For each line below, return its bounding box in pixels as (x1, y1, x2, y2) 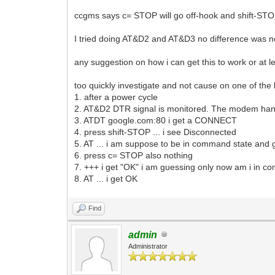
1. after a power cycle (74, 91, 158, 102)
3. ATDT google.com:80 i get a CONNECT (74, 115, 238, 125)
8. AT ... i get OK (74, 173, 138, 184)
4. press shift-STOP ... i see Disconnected (74, 126, 237, 137)
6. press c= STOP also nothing (74, 150, 193, 160)
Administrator (128, 242, 168, 250)
